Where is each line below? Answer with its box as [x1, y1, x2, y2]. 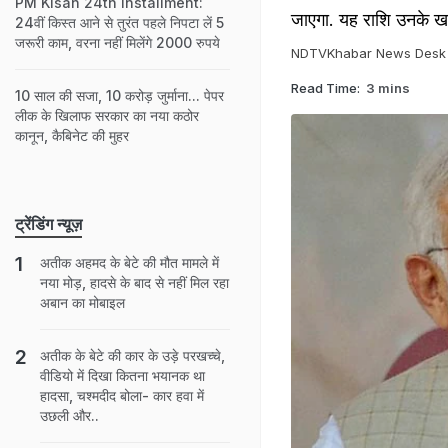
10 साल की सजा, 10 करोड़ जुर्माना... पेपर [15, 87, 224, 104]
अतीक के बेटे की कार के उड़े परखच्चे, [40, 347, 225, 364]
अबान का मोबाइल [40, 294, 125, 311]
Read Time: [291, 79, 360, 96]
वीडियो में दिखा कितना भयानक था [40, 367, 205, 384]
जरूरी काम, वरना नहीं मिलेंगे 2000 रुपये [15, 34, 220, 51]
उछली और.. [40, 407, 99, 424]
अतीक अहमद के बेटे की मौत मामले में [40, 254, 219, 271]
